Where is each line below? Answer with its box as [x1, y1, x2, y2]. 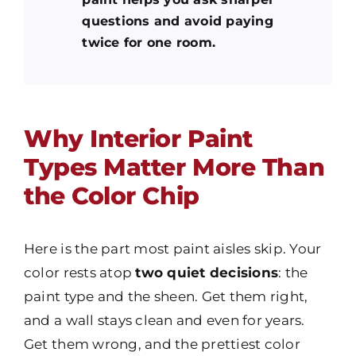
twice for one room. [82, 34, 216, 50]
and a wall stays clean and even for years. [23, 312, 305, 329]
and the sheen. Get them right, [94, 288, 308, 305]
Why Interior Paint [23, 124, 253, 154]
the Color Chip [23, 181, 199, 211]
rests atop [63, 265, 136, 281]
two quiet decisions [135, 265, 279, 281]
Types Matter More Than [23, 153, 325, 183]
